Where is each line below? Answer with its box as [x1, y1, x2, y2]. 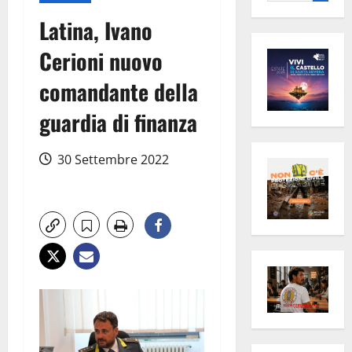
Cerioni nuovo [39, 45, 163, 78]
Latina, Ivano [39, 14, 152, 47]
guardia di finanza [39, 106, 197, 139]
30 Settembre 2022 [54, 151, 169, 169]
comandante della [39, 75, 198, 108]
